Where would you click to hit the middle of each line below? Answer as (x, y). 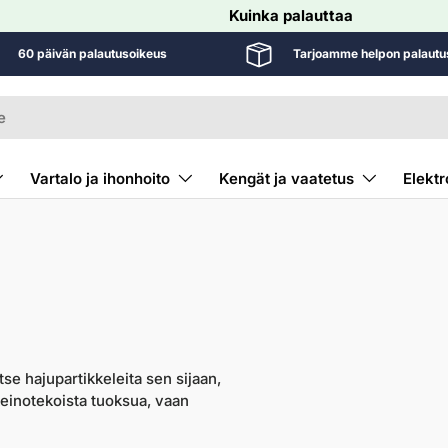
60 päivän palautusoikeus (92, 53)
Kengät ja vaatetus (286, 178)
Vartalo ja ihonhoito (100, 178)
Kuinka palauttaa (291, 15)
